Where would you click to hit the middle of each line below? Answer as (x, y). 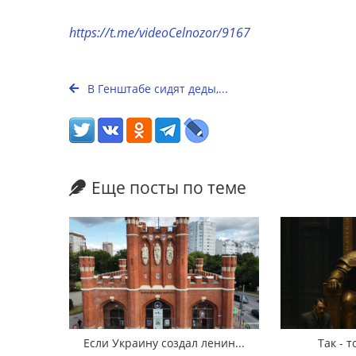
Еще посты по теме (169, 188)
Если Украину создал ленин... (164, 342)
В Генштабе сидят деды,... (156, 89)
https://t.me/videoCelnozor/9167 (160, 33)
